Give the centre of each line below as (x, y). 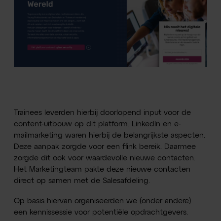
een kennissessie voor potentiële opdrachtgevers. (101, 212)
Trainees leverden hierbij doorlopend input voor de (103, 112)
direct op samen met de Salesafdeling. (82, 181)
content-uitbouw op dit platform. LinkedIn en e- (98, 124)
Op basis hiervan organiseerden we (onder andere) (103, 201)
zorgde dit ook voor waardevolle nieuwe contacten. (105, 158)
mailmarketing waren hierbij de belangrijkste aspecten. (110, 135)
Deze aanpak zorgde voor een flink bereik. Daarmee (105, 147)
